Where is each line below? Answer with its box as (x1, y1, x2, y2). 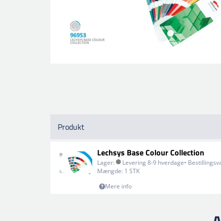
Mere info (105, 182, 132, 190)
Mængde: (97, 167, 123, 175)
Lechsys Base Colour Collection (97, 147, 204, 158)
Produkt (58, 121, 84, 133)
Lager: (97, 158, 114, 167)
